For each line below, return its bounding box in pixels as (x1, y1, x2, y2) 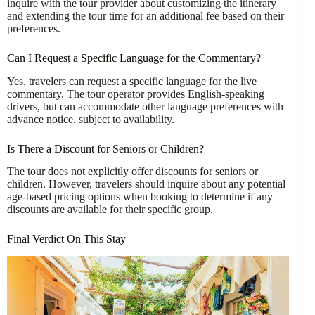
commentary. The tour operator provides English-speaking (7, 87, 264, 100)
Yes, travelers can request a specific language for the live (7, 75, 257, 87)
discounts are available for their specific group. (7, 203, 213, 216)
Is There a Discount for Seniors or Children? (7, 142, 204, 155)
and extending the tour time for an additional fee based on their (7, 9, 284, 22)
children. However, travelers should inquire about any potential (7, 178, 285, 191)
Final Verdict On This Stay (7, 233, 126, 245)
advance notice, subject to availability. (7, 112, 174, 125)
